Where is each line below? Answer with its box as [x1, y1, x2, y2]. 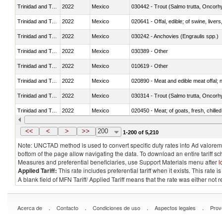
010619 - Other [131, 62, 168, 69]
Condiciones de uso [93, 204, 140, 212]
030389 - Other [131, 48, 168, 54]
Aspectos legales [155, 204, 196, 212]
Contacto [56, 204, 78, 212]
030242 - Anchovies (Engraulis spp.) [131, 33, 219, 39]
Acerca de [17, 204, 42, 212]
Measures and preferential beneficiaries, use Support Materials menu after [18, 158, 219, 166]
